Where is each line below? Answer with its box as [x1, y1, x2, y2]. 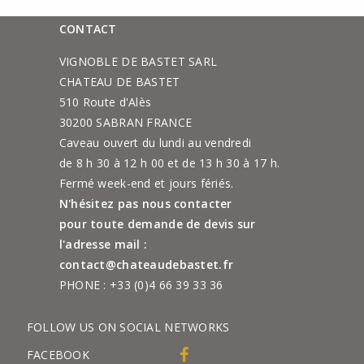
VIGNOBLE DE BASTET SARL [58, 54, 218, 70]
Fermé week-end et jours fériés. [58, 175, 234, 192]
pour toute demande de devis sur [58, 216, 256, 232]
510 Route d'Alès [58, 94, 152, 110]
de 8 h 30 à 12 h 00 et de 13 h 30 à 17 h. [58, 155, 280, 171]
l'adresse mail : [58, 236, 148, 253]
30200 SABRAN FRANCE [58, 115, 193, 131]
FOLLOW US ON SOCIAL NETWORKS [26, 319, 230, 336]
